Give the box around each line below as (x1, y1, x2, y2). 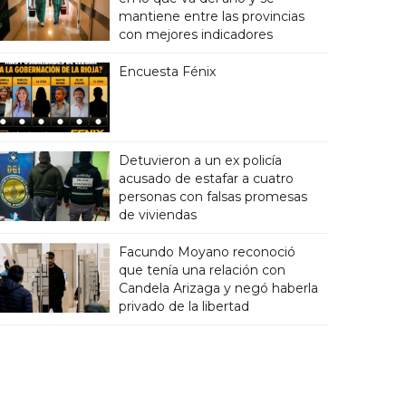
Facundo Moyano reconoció (118, 244, 295, 260)
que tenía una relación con (118, 262, 285, 278)
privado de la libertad (118, 298, 249, 314)
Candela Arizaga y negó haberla (118, 280, 318, 296)
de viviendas (118, 207, 197, 223)
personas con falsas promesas (118, 188, 307, 205)
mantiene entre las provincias (118, 8, 304, 24)
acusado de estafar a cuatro (118, 170, 294, 187)
